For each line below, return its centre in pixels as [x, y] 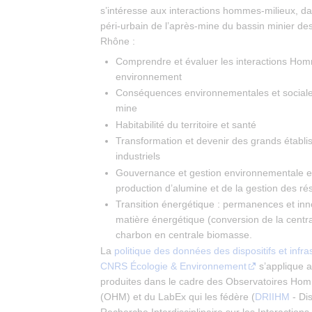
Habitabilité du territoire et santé [186, 124]
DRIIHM [272, 297]
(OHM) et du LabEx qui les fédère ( [178, 297]
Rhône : [118, 41]
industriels [138, 156]
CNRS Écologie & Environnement [173, 266]
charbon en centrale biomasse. [184, 235]
